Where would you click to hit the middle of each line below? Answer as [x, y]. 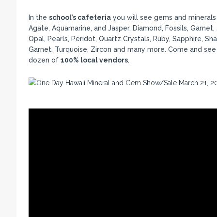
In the [39, 17]
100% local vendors [94, 60]
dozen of [44, 60]
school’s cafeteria [80, 17]
